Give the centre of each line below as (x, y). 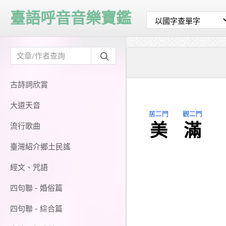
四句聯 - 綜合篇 (36, 209)
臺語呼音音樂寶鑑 (71, 18)
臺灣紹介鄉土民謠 (40, 147)
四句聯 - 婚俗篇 (36, 188)
